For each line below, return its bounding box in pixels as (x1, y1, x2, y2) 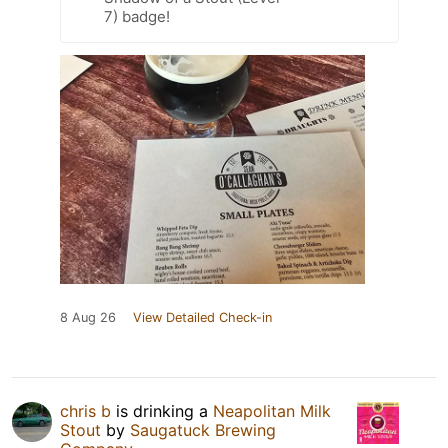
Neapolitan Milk (213, 401, 331, 422)
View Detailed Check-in (133, 310, 272, 326)
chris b (60, 401, 111, 422)
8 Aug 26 (60, 310, 116, 326)
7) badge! (104, 7, 170, 27)
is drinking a (111, 401, 213, 422)
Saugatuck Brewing (130, 420, 276, 441)
